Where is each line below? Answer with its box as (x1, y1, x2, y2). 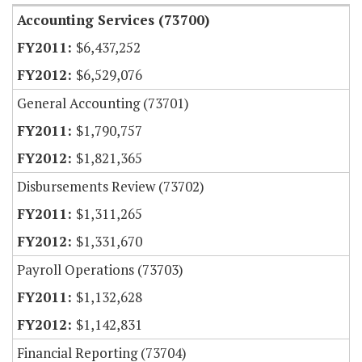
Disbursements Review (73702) (17, 177, 204, 196)
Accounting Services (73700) (17, 11, 209, 30)
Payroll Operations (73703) (17, 260, 183, 280)
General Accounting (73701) (17, 94, 189, 113)
